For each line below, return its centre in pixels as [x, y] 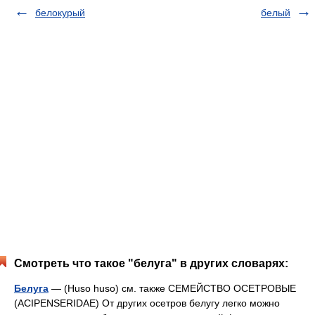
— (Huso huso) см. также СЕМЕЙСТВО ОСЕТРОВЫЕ [172, 288]
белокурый [60, 13]
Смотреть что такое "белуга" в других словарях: [151, 263]
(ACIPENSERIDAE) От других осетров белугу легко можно [147, 303]
